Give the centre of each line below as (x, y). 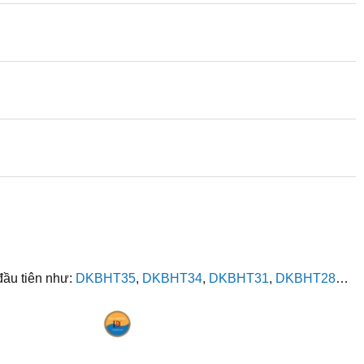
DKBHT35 (105, 279)
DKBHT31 (238, 279)
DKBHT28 (305, 279)
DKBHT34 (172, 279)
